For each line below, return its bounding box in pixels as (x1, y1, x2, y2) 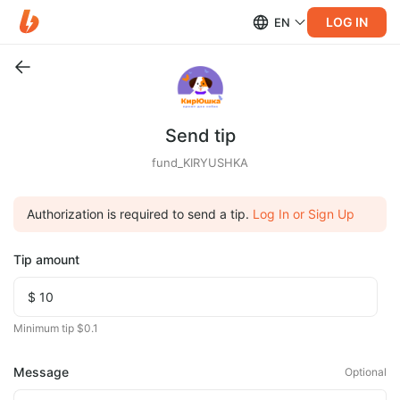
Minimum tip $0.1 (13, 321, 98, 335)
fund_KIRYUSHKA (152, 155, 248, 170)
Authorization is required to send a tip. (27, 206, 249, 221)
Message (13, 364, 69, 379)
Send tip (164, 125, 236, 146)
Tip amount (13, 252, 79, 267)
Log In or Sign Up (253, 206, 354, 221)
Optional (345, 365, 387, 379)
